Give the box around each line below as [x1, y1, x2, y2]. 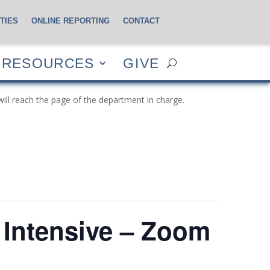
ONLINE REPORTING [31, 16, 110, 25]
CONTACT [123, 16, 160, 25]
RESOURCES [2, 55, 95, 71]
